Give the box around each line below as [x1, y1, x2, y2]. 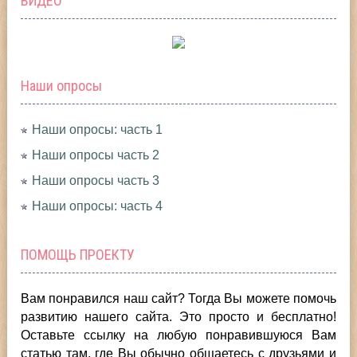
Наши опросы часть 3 [32, 173, 160, 187]
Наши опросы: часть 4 [32, 198, 163, 213]
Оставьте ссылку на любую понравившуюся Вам [21, 328, 336, 342]
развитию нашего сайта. [21, 309, 179, 324]
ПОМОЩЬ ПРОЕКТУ [21, 245, 135, 263]
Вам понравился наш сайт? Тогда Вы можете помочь [21, 291, 336, 305]
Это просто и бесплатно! [179, 309, 336, 324]
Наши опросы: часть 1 [32, 122, 163, 136]
